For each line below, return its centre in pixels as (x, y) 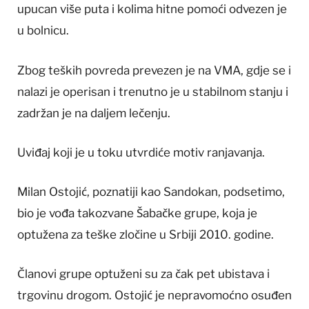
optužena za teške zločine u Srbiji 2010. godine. (146, 234)
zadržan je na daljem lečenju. (94, 113)
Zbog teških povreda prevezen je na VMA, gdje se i (154, 70)
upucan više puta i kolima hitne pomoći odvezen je (152, 9)
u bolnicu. (43, 31)
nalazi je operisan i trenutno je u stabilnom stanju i (153, 91)
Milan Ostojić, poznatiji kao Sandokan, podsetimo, (151, 191)
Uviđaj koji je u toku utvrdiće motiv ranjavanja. (141, 152)
